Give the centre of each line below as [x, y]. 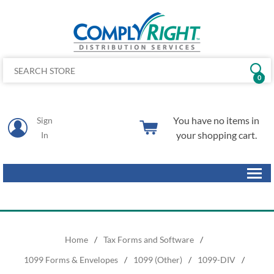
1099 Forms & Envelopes [71, 260]
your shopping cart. [216, 135]
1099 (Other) [157, 260]
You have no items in [216, 120]
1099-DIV [216, 260]
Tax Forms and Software [149, 239]
